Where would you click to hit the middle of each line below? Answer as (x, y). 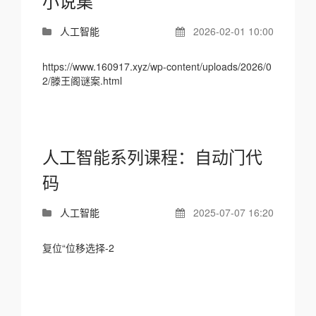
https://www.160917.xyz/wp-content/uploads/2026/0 (157, 66)
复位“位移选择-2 (78, 248)
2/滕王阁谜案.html (82, 80)
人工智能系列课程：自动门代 (152, 156)
